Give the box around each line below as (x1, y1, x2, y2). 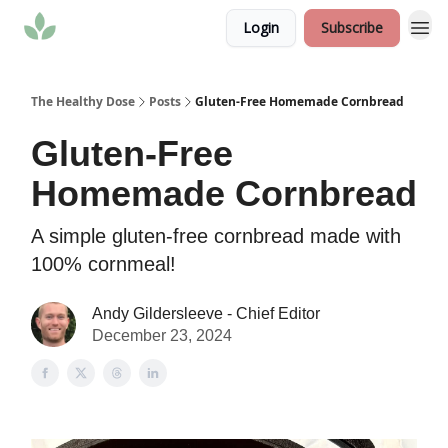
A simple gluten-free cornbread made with (31, 225, 401, 247)
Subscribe (321, 18, 383, 37)
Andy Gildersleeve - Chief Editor (92, 304, 320, 322)
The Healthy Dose (31, 93, 135, 110)
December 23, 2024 (92, 326, 232, 344)
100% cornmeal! (31, 253, 176, 275)
